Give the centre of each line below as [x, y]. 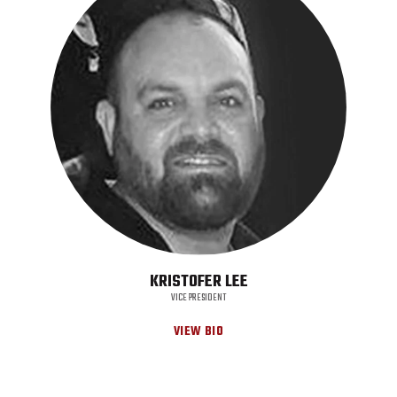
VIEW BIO [198, 332]
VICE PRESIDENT [198, 297]
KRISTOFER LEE [198, 281]
